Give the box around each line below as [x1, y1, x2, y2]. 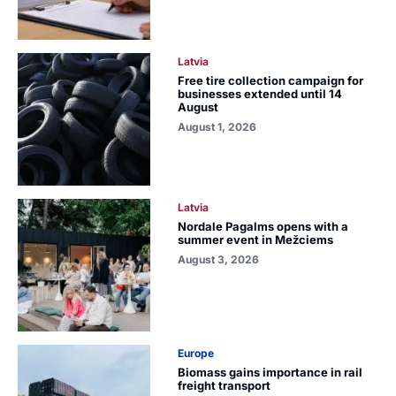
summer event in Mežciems [178, 232, 334, 247]
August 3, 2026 [178, 252, 260, 266]
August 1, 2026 [178, 119, 257, 133]
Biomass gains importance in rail [178, 364, 363, 379]
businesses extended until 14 [178, 86, 343, 101]
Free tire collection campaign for [178, 72, 364, 88]
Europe [178, 346, 215, 360]
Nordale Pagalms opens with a [178, 218, 349, 233]
